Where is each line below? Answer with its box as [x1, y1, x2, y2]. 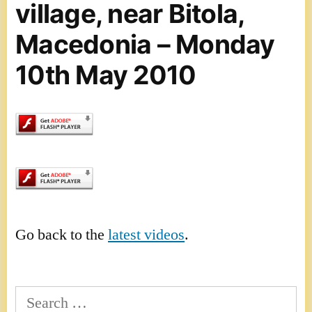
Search [15, 288, 56, 309]
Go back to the [15, 224, 108, 244]
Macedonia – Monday [15, 28, 275, 60]
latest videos [108, 224, 185, 244]
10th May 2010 [15, 58, 196, 91]
